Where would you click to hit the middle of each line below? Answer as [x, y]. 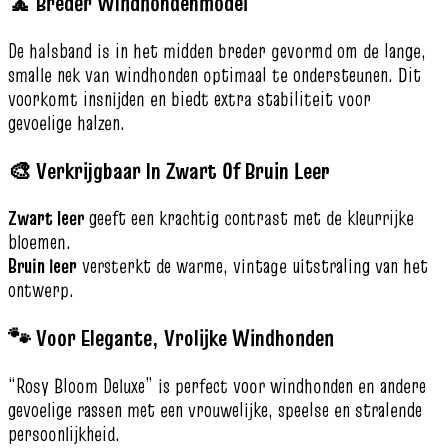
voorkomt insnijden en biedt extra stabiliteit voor [189, 98]
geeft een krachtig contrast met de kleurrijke [249, 218]
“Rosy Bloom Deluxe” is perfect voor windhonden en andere [217, 385]
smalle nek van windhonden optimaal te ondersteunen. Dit [214, 74]
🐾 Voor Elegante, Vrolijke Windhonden [171, 338]
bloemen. [39, 242]
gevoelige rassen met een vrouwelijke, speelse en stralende [215, 409]
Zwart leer [46, 218]
